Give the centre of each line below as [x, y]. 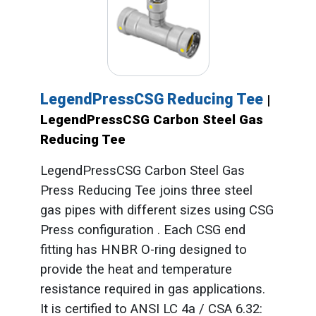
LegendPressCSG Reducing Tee [153, 99]
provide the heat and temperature [136, 269]
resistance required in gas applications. [152, 289]
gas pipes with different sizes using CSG [157, 210]
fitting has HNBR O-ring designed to [143, 249]
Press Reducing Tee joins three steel [146, 190]
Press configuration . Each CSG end [142, 230]
